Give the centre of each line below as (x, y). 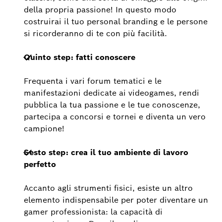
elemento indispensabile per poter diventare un (116, 200)
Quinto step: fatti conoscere (80, 57)
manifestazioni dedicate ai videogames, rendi (111, 93)
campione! (44, 128)
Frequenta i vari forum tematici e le (93, 81)
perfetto (40, 164)
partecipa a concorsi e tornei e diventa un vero (115, 116)
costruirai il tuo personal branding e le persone (116, 21)
